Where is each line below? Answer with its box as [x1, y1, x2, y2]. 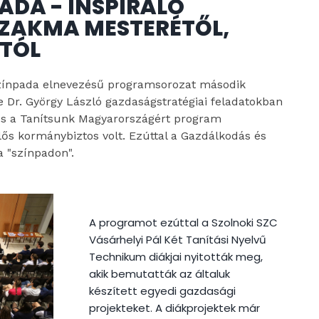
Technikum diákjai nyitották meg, [88, 249, 263, 264]
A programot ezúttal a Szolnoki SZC [88, 214, 278, 230]
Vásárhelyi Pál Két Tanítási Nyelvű [88, 231, 266, 247]
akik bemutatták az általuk [88, 266, 230, 281]
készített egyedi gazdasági [88, 283, 236, 298]
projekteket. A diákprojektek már [88, 300, 260, 315]
